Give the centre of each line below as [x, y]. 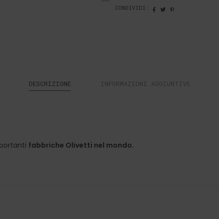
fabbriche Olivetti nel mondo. [81, 145]
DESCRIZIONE [50, 84]
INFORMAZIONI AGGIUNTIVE [145, 84]
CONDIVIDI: [132, 8]
